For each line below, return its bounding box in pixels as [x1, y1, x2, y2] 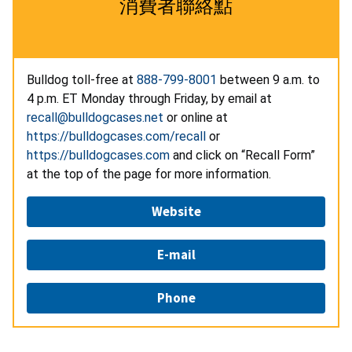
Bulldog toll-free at [27, 72, 137, 88]
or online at [163, 110, 231, 126]
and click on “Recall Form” [170, 148, 315, 163]
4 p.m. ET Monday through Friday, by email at [27, 91, 275, 107]
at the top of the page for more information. [27, 167, 271, 182]
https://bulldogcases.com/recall [27, 129, 206, 145]
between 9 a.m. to [217, 72, 320, 88]
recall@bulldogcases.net [27, 110, 163, 126]
